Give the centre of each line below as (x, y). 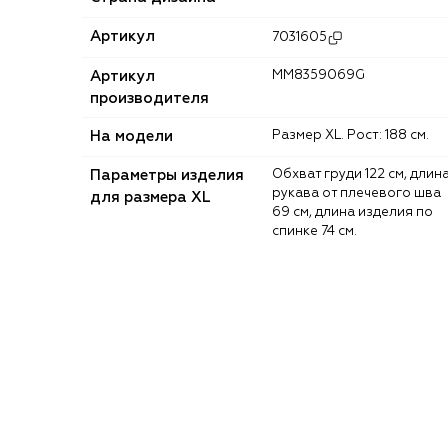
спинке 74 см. (314, 231)
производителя (149, 98)
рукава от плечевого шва (356, 193)
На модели (131, 136)
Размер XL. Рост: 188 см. (355, 135)
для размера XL (150, 197)
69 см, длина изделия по (352, 212)
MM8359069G (324, 75)
